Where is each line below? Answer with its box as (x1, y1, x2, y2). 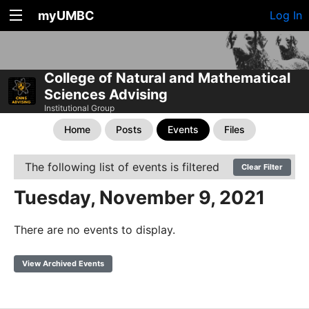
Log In (270, 8, 302, 22)
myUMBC (38, 8, 94, 23)
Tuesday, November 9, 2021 (14, 186, 265, 209)
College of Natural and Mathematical (44, 69, 290, 86)
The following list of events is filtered (25, 159, 219, 174)
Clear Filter (241, 161, 283, 172)
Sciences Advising (44, 86, 168, 103)
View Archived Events (22, 258, 104, 268)
